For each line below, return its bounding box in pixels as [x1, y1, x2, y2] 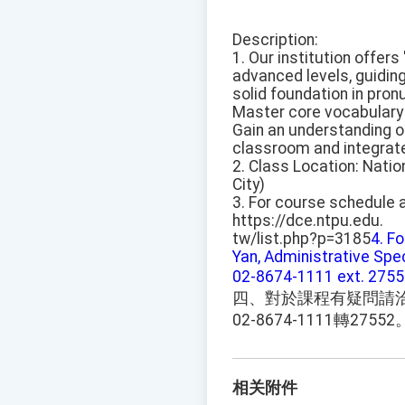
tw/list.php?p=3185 [232, 230, 371, 249]
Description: [232, 31, 318, 50]
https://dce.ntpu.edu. [232, 212, 383, 231]
